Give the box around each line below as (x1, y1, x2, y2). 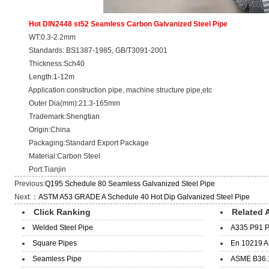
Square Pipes (32, 239, 77, 247)
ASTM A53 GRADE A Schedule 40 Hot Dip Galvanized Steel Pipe (38, 193, 250, 201)
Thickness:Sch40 (14, 59, 85, 68)
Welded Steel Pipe (32, 223, 93, 232)
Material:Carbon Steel (14, 152, 101, 160)
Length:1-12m (14, 73, 75, 81)
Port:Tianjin (14, 165, 67, 174)
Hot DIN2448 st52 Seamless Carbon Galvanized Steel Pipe (29, 20, 228, 28)
